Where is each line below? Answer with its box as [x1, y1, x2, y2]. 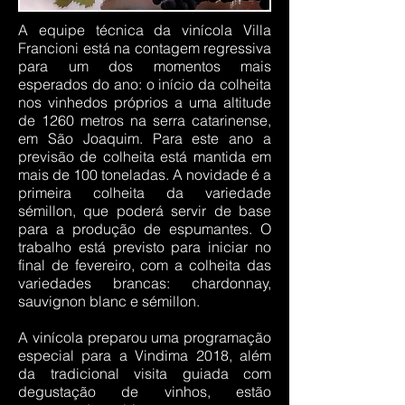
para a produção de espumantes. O [18, 220, 271, 238]
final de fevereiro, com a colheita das [18, 256, 271, 274]
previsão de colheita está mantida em [18, 147, 271, 165]
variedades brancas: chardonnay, [18, 274, 271, 292]
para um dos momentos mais [18, 57, 271, 75]
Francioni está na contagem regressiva [18, 39, 271, 57]
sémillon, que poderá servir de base [18, 202, 271, 220]
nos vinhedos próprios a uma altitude [18, 93, 271, 111]
